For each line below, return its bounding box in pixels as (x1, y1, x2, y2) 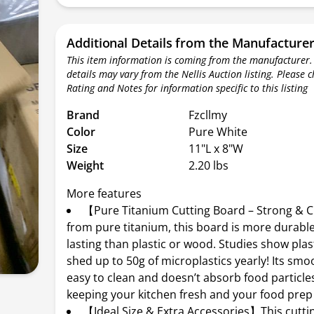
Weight (67, 158, 104, 173)
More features (67, 186, 142, 201)
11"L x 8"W (189, 141, 244, 156)
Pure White (189, 124, 248, 139)
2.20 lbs (189, 158, 229, 173)
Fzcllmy (189, 107, 228, 123)
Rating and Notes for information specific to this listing (67, 81, 308, 95)
